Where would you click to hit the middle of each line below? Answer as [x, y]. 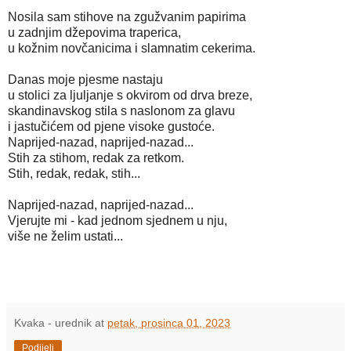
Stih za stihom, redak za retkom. [96, 157]
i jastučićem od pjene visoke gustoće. [111, 126]
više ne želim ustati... [65, 236]
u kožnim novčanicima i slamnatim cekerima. [132, 48]
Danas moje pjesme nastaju [85, 79]
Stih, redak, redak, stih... [74, 173]
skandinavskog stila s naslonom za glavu [121, 110]
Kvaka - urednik [53, 323]
